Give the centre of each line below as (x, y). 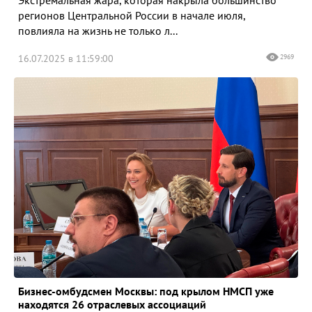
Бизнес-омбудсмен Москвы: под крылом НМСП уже (146, 291)
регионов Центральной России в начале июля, (132, 15)
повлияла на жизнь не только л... (98, 30)
